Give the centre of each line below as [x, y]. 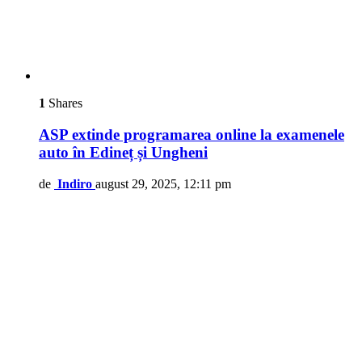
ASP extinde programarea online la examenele [192, 135]
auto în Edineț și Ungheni [123, 153]
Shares [64, 103]
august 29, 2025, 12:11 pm [163, 183]
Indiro [75, 183]
